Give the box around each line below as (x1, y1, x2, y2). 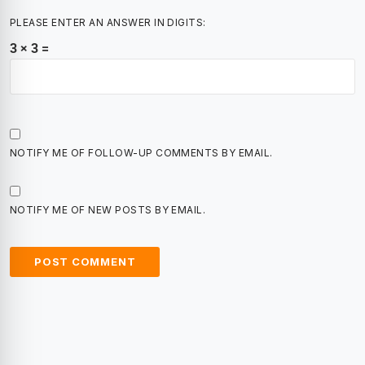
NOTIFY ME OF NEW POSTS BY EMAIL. (10, 204, 206, 216)
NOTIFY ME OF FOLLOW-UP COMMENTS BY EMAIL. (10, 147, 273, 159)
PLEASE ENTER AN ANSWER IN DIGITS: (10, 16, 206, 29)
